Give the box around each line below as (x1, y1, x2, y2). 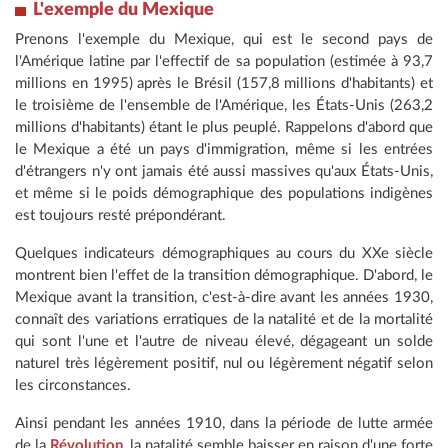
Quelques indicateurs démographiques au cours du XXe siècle (15, 246, 433, 262)
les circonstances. (15, 378, 131, 394)
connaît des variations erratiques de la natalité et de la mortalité (15, 312, 433, 328)
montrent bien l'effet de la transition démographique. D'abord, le (15, 268, 433, 284)
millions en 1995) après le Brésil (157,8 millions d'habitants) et (15, 76, 433, 92)
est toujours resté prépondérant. (15, 208, 226, 224)
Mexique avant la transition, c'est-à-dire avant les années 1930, (15, 290, 433, 306)
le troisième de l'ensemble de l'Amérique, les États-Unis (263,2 (15, 98, 433, 114)
